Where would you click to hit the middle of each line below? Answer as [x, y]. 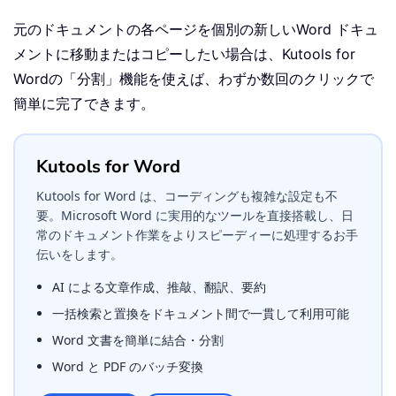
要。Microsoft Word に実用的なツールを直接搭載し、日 [195, 216]
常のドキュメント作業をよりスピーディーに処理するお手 [197, 235]
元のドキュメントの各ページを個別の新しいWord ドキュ [196, 30]
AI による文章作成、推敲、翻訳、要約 [159, 287]
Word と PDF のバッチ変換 [128, 367]
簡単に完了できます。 [84, 104]
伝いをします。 [80, 255]
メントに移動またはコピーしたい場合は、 [148, 54]
